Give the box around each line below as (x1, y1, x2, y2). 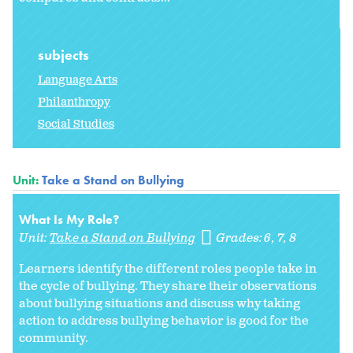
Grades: (216, 229, 266, 247)
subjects (38, 45, 92, 64)
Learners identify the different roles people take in (19, 260, 317, 277)
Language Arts (38, 72, 117, 87)
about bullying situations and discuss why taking (19, 295, 300, 312)
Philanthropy (38, 94, 110, 110)
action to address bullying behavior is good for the (19, 312, 309, 329)
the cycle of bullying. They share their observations (19, 277, 317, 295)
